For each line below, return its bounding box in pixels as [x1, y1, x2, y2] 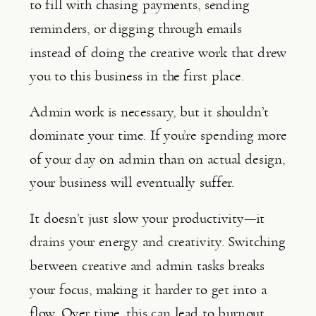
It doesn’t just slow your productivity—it [30, 210, 265, 226]
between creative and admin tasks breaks [30, 258, 265, 274]
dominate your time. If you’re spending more [30, 128, 286, 143]
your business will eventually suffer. [30, 175, 234, 190]
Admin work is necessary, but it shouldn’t [30, 104, 269, 119]
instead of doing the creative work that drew [30, 44, 286, 60]
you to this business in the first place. [30, 68, 244, 84]
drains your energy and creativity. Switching [30, 234, 286, 250]
